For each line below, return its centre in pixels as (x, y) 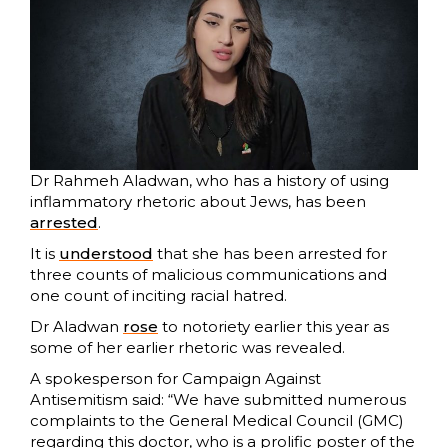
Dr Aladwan (76, 327)
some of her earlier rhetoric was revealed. (187, 348)
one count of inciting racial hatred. (158, 296)
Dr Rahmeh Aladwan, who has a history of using (209, 181)
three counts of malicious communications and (208, 275)
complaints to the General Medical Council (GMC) (217, 421)
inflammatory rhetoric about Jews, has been (198, 202)
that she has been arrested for (270, 254)
